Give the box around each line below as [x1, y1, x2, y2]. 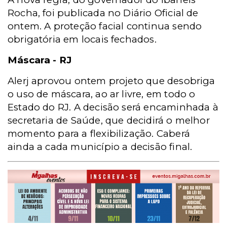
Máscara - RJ [8, 54, 72, 66]
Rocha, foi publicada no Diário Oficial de [8, 7, 199, 19]
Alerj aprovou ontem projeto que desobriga [8, 75, 215, 87]
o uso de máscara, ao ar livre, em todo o [8, 88, 196, 100]
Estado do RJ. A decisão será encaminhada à [8, 101, 218, 113]
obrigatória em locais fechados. [8, 33, 157, 45]
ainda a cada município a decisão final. [8, 141, 193, 153]
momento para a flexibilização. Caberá [8, 128, 190, 139]
